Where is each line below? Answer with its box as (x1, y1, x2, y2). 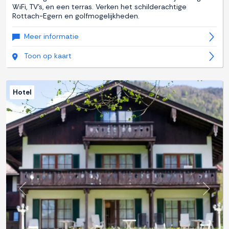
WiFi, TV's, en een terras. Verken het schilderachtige (12, 2, 187, 12)
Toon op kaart (24, 51, 72, 61)
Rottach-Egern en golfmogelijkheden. (12, 11, 140, 21)
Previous (21, 188, 53, 199)
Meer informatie (24, 32, 79, 41)
